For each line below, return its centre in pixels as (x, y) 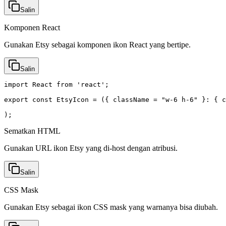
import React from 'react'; (56, 84)
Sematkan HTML (32, 131)
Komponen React (32, 27)
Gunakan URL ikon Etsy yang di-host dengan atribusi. (91, 148)
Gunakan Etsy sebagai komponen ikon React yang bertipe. (97, 44)
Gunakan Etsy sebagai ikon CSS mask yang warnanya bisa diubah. (111, 207)
